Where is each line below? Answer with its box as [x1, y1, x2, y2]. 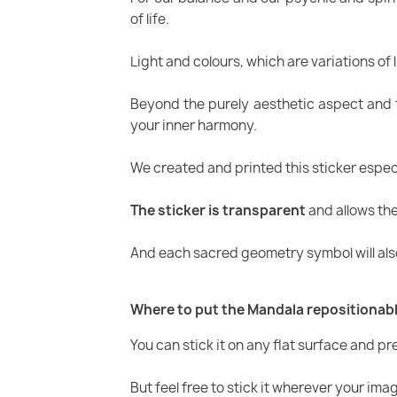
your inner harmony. [130, 115, 257, 135]
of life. [130, 9, 169, 28]
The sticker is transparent [130, 200, 306, 220]
